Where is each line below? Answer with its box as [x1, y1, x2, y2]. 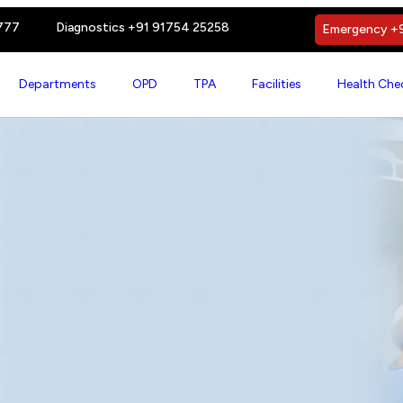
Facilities [251, 76, 301, 92]
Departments [18, 76, 96, 92]
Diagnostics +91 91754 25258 [56, 20, 230, 35]
